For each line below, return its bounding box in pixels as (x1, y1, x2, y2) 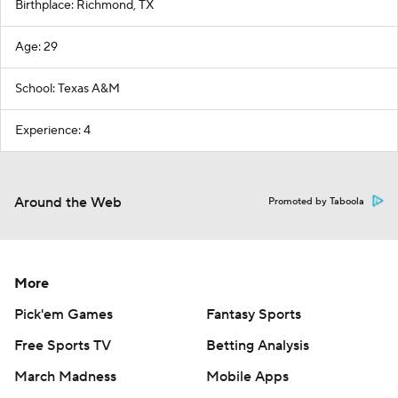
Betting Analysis (206, 337, 309, 355)
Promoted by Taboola (268, 195, 364, 209)
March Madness (14, 368, 116, 386)
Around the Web (14, 194, 122, 212)
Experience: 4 (15, 123, 91, 139)
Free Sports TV (14, 337, 111, 355)
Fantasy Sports (206, 306, 301, 324)
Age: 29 (15, 39, 58, 56)
